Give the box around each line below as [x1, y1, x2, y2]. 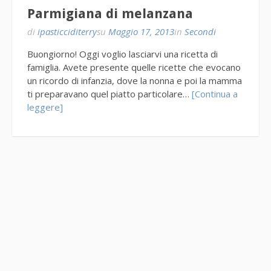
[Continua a [192, 87, 238, 99]
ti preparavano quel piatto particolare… [27, 87, 192, 99]
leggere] [27, 100, 63, 113]
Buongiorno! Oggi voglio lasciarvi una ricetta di [27, 47, 218, 59]
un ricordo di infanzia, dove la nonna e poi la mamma [27, 73, 242, 86]
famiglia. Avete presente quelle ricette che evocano [27, 60, 241, 73]
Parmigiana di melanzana [27, 5, 193, 21]
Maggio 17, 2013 [108, 24, 174, 37]
